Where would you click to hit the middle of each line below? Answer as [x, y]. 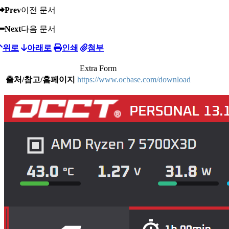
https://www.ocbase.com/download [134, 79]
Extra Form [98, 68]
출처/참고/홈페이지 [40, 79]
